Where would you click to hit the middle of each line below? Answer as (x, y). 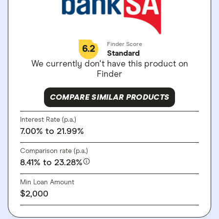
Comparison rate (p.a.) (54, 151)
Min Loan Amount (47, 182)
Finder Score (125, 44)
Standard (123, 53)
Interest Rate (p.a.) (48, 120)
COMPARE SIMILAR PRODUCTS (109, 97)
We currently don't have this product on (109, 64)
